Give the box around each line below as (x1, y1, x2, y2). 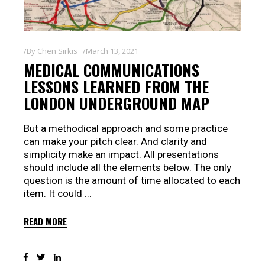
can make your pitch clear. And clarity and (24, 135, 207, 148)
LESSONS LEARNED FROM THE (24, 75, 209, 99)
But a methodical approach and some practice (24, 122, 228, 135)
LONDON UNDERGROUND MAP (24, 92, 209, 115)
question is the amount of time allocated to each (24, 174, 240, 187)
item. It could (24, 188, 85, 200)
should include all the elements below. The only (24, 161, 231, 174)
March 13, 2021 (86, 46, 138, 57)
